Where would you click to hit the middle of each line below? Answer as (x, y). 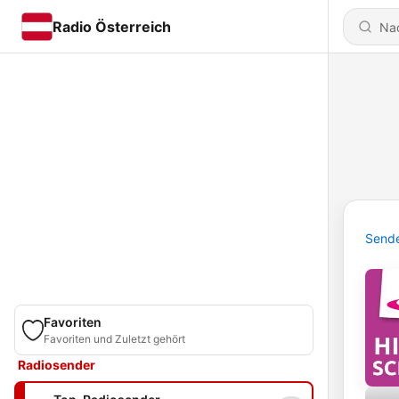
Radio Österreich (111, 26)
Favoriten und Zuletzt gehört (114, 339)
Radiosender (57, 365)
